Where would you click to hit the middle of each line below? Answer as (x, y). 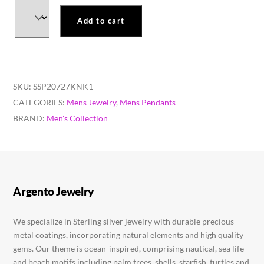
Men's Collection (77, 118)
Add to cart (101, 21)
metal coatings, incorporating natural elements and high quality (128, 235)
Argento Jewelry (54, 192)
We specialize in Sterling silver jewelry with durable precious (124, 222)
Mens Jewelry (92, 103)
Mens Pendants (148, 103)
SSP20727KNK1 (63, 87)
